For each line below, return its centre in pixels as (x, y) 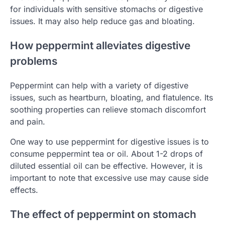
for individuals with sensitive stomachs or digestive (106, 9)
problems (34, 61)
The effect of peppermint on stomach (103, 214)
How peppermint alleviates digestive (100, 45)
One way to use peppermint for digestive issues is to (109, 141)
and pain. (28, 121)
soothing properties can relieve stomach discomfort (108, 109)
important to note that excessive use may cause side (109, 178)
